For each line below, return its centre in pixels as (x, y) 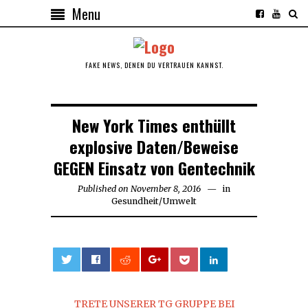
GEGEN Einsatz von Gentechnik (154, 167)
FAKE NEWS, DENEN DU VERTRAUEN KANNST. (154, 65)
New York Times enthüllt (154, 125)
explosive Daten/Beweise (154, 146)
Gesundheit (135, 201)
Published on (103, 188)
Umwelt (179, 201)
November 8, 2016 (166, 188)
